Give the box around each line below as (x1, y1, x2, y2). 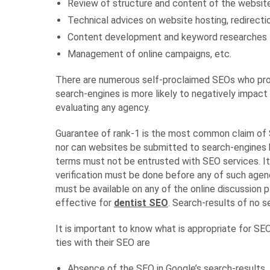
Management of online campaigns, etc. (67, 48, 231, 60)
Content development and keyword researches (67, 31, 267, 43)
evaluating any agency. (55, 102, 150, 113)
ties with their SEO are (55, 237, 150, 248)
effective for (55, 197, 114, 209)
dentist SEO (114, 197, 168, 209)
